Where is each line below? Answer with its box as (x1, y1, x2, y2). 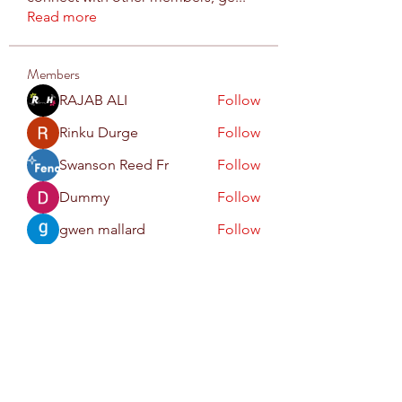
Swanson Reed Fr (59, 155, 169, 173)
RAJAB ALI (59, 91, 127, 109)
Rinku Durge (59, 123, 138, 141)
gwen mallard (59, 220, 145, 238)
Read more (27, 7, 97, 25)
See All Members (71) (27, 246, 162, 264)
